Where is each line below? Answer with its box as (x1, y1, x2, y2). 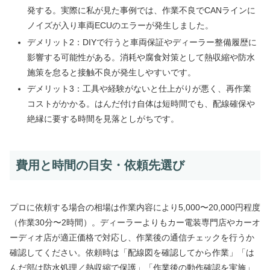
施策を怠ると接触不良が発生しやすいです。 (27, 67, 196, 77)
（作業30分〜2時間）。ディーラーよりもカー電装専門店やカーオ (10, 217, 260, 227)
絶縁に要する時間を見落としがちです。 (27, 114, 179, 124)
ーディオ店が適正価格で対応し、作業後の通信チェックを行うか (10, 232, 254, 242)
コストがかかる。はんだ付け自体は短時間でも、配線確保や (27, 99, 255, 109)
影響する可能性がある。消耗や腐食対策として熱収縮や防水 (27, 52, 255, 62)
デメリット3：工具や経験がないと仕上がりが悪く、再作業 (27, 84, 251, 94)
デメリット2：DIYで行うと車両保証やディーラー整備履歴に (27, 37, 257, 47)
